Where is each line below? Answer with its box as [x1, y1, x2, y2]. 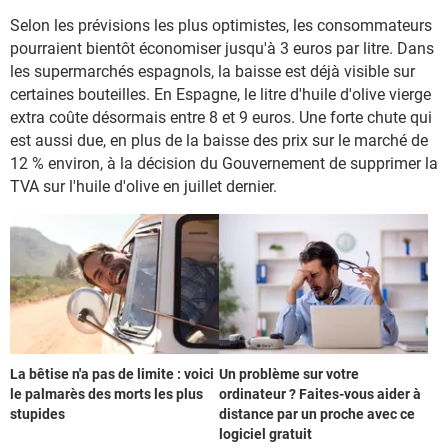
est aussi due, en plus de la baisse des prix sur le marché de [10, 131, 428, 150]
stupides [10, 405, 65, 422]
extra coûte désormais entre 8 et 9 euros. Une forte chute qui [10, 108, 432, 127]
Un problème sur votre [219, 365, 359, 382]
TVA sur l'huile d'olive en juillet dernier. [10, 177, 277, 196]
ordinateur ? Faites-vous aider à [219, 385, 421, 402]
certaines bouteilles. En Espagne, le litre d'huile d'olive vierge [10, 85, 431, 104]
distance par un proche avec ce [219, 405, 415, 422]
